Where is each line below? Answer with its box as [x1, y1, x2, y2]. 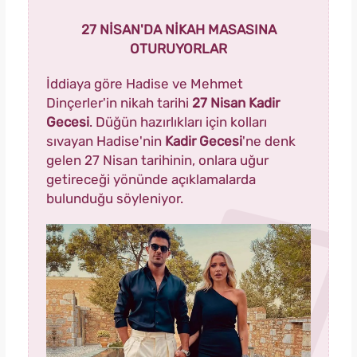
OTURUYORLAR [130, 41, 227, 57]
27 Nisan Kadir [192, 95, 280, 112]
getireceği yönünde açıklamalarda [46, 171, 256, 188]
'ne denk [242, 133, 296, 150]
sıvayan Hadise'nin [46, 133, 165, 150]
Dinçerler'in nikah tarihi [46, 95, 192, 112]
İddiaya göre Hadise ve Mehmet [46, 76, 243, 92]
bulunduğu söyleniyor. [46, 190, 183, 207]
